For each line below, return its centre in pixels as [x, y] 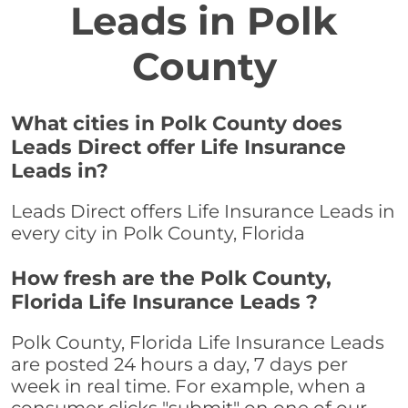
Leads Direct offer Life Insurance [178, 147]
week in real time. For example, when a [189, 387]
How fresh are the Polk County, [171, 278]
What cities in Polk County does [177, 123]
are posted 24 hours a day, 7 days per [179, 365]
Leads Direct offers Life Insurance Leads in [203, 212]
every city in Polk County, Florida [158, 234]
